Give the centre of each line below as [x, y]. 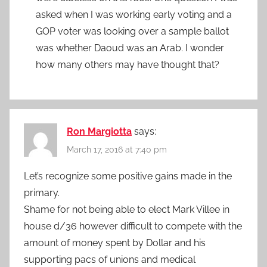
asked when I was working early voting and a [134, 14]
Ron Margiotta [99, 131]
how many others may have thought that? [128, 64]
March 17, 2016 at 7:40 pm [117, 149]
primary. [42, 193]
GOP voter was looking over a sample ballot [132, 31]
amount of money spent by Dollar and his [115, 243]
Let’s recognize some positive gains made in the [128, 176]
